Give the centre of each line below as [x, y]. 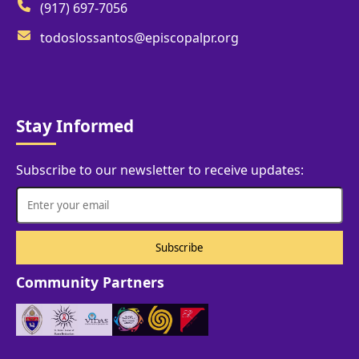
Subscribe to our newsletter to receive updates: [160, 170]
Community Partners [90, 282]
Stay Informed [75, 126]
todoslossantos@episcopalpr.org [139, 38]
